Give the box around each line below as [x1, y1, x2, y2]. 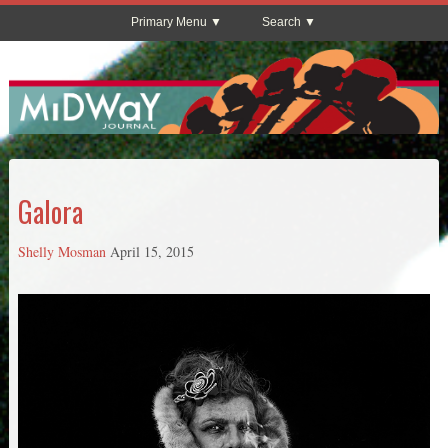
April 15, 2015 [109, 241, 194, 261]
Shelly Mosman [17, 241, 106, 261]
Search [262, 15, 302, 30]
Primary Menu [131, 15, 208, 30]
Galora [17, 190, 83, 232]
